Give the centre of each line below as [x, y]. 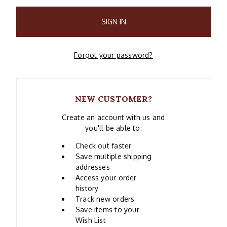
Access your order [106, 177]
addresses [92, 167]
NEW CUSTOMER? [113, 99]
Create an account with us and [113, 117]
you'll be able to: [113, 128]
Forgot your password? [113, 55]
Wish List [90, 220]
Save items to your [107, 209]
